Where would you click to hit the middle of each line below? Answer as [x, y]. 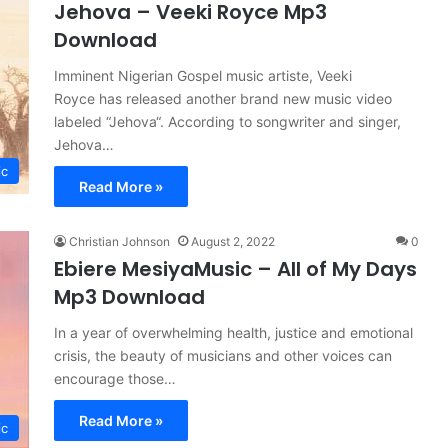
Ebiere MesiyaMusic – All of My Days [235, 269]
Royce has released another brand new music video [223, 98]
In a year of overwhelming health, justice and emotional [233, 332]
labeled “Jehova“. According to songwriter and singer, [227, 121]
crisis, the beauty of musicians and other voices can [223, 355]
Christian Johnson [119, 241]
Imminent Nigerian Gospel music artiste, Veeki [203, 75]
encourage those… [115, 378]
